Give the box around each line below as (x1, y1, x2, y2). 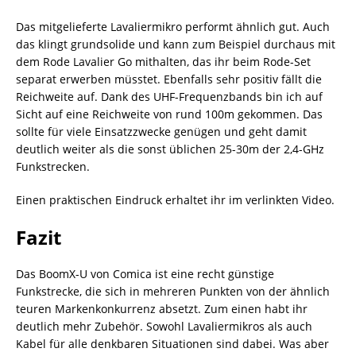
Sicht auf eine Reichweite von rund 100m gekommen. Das (16, 106, 323, 122)
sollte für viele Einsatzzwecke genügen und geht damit (16, 123, 307, 139)
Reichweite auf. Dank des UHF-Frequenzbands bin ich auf (16, 88, 323, 104)
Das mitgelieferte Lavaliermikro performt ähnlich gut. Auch (16, 18, 330, 34)
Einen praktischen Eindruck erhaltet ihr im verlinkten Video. (16, 192, 335, 207)
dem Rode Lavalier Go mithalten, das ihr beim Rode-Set (16, 53, 311, 69)
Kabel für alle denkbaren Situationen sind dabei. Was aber (16, 335, 329, 351)
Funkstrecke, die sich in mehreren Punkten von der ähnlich (16, 283, 330, 299)
